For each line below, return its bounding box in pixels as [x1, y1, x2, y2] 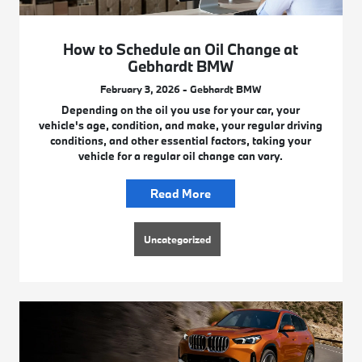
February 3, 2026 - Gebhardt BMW [100, 82, 262, 96]
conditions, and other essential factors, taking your [50, 133, 312, 149]
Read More [150, 186, 212, 202]
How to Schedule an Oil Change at [63, 40, 299, 60]
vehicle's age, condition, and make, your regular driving [39, 118, 323, 133]
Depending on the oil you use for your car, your [61, 103, 301, 118]
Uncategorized [144, 233, 212, 246]
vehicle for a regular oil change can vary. [78, 149, 284, 164]
